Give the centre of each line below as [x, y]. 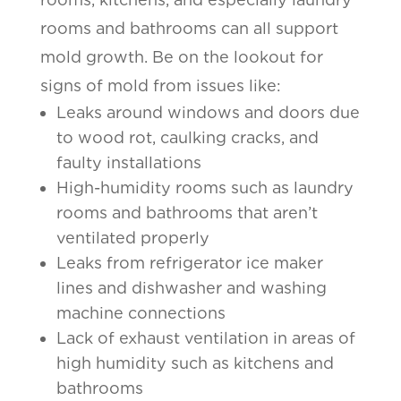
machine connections [141, 312]
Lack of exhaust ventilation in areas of [205, 337]
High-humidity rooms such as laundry [205, 187]
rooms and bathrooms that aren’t [187, 212]
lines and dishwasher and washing [191, 287]
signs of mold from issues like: [160, 85]
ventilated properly [132, 237]
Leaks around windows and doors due [208, 112]
